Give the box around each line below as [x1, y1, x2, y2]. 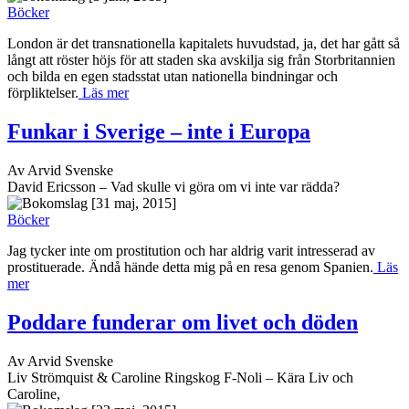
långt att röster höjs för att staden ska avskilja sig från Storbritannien [7, 52, 395, 68]
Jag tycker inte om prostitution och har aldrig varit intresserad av [7, 243, 375, 259]
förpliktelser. [7, 85, 79, 101]
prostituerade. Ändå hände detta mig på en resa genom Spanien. [7, 259, 373, 276]
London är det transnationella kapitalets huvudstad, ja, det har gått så [7, 36, 400, 52]
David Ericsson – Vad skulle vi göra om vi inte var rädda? [7, 179, 340, 195]
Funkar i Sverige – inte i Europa [7, 120, 310, 144]
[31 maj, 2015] [91, 195, 176, 212]
